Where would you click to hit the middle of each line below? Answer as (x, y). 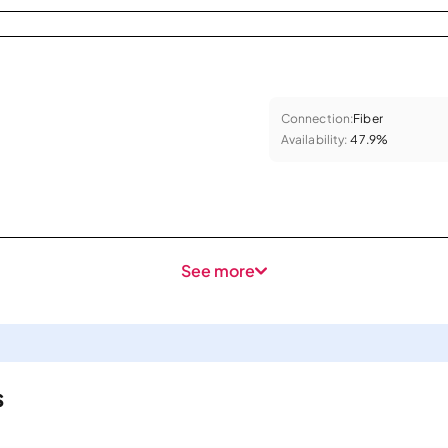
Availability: (314, 139)
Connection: (317, 118)
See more (218, 270)
